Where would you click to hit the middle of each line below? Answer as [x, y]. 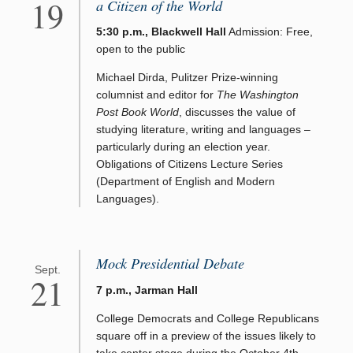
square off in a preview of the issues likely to [206, 335]
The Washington [258, 95]
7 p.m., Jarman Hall [147, 290]
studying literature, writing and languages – [203, 130]
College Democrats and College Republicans [208, 318]
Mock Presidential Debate [170, 264]
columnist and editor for [156, 95]
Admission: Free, [269, 32]
